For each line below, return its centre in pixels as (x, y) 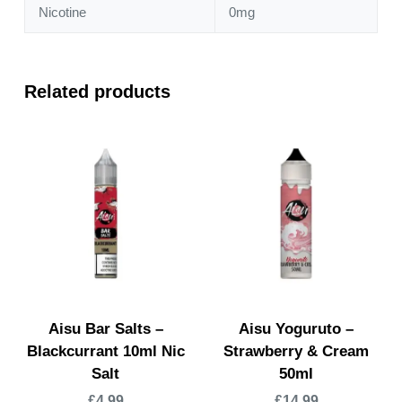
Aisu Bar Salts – (105, 329)
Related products (97, 92)
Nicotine (62, 13)
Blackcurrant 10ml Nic (105, 352)
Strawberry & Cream (297, 352)
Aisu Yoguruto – (297, 329)
